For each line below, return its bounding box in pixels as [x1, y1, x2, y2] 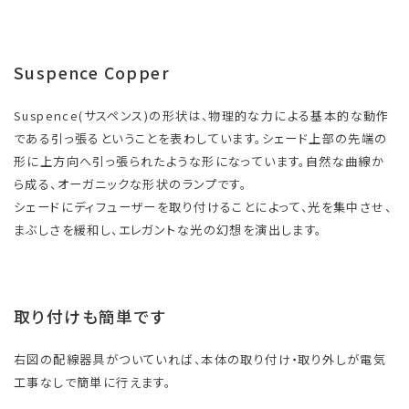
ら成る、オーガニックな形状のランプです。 [14, 174, 247, 193]
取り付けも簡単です [14, 305, 167, 329]
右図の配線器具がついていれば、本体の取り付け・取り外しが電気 [14, 351, 387, 369]
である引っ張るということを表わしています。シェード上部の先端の [14, 129, 388, 147]
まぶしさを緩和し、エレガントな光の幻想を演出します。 [14, 220, 322, 238]
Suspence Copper [14, 60, 171, 84]
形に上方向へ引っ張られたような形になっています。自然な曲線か [14, 152, 385, 170]
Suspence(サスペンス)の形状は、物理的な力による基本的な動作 [14, 106, 390, 124]
